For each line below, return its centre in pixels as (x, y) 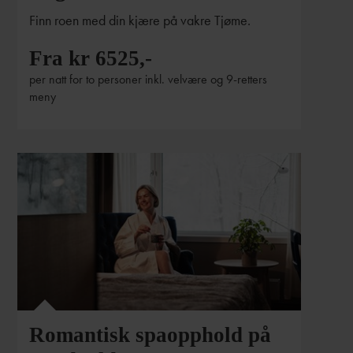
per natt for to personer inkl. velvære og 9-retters (149, 79)
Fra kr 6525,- (91, 58)
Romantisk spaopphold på (150, 335)
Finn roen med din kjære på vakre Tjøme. (140, 20)
